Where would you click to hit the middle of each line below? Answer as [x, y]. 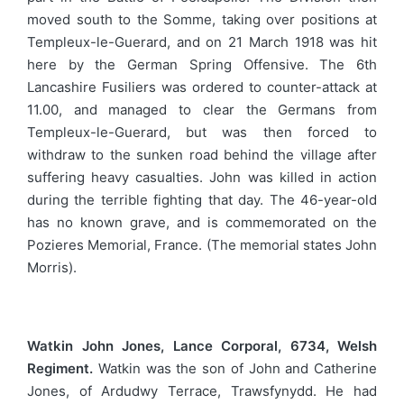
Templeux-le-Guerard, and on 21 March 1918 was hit [202, 41]
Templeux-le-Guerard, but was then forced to [202, 132]
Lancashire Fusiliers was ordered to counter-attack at [202, 87]
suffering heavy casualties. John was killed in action [202, 177]
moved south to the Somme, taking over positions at [202, 19]
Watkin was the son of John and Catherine [235, 368]
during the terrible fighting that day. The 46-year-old [202, 199]
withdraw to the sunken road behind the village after [202, 154]
